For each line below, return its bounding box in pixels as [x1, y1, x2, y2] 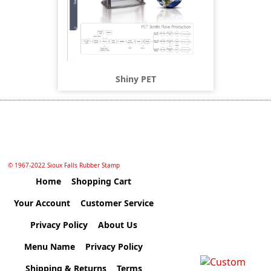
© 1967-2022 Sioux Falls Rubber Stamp [8, 161, 120, 170]
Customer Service [80, 197, 154, 209]
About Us [97, 219, 137, 231]
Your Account [13, 197, 70, 209]
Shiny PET [115, 73, 156, 85]
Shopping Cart [71, 175, 132, 188]
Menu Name [24, 241, 76, 253]
